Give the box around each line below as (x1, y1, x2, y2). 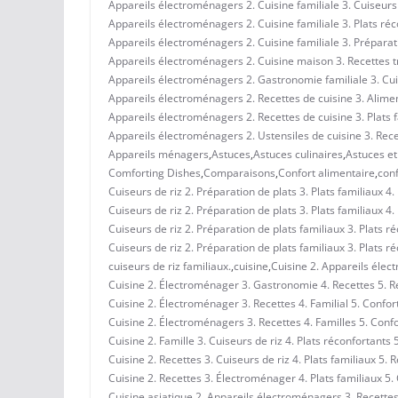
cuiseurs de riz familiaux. (108, 258, 231, 274)
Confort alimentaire (278, 164, 375, 180)
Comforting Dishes (108, 164, 201, 180)
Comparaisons (203, 164, 275, 180)
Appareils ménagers (108, 146, 209, 162)
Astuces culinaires (253, 146, 343, 162)
